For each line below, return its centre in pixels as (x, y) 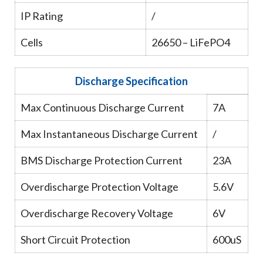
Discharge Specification (131, 81)
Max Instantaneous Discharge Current (109, 134)
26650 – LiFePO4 (191, 42)
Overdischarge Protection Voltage (100, 187)
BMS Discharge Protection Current (102, 160)
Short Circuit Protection (75, 240)
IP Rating (42, 16)
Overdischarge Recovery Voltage (97, 213)
